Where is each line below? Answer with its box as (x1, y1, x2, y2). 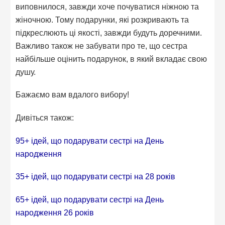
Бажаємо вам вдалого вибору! (16, 90, 130, 99)
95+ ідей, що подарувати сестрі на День (16, 136, 164, 145)
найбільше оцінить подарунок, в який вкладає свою (16, 54, 207, 63)
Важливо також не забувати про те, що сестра (16, 41, 188, 50)
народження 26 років (16, 208, 94, 217)
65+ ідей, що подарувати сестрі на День (16, 195, 164, 204)
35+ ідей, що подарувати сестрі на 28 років (16, 172, 176, 181)
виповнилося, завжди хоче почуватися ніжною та (16, 2, 199, 11)
